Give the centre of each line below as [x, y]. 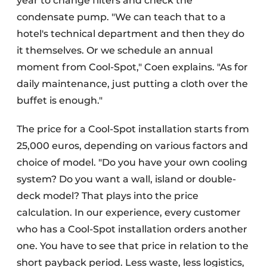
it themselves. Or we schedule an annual [115, 51]
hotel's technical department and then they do [131, 34]
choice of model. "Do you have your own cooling [132, 163]
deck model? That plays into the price [108, 196]
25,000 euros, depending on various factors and [132, 146]
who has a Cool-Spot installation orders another [132, 229]
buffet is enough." [60, 101]
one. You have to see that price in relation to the [133, 246]
